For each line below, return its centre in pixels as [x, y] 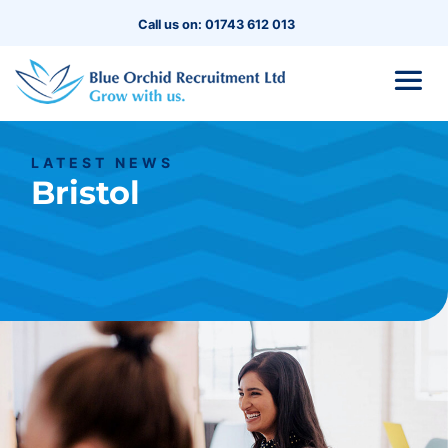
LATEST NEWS [102, 163]
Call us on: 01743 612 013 [216, 24]
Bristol [85, 193]
